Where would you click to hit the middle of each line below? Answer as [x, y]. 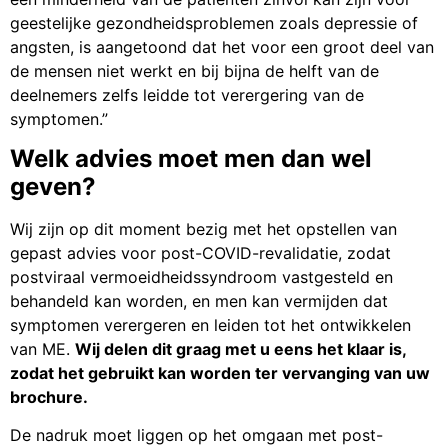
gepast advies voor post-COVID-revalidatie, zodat [200, 253]
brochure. [49, 397]
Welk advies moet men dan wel [191, 159]
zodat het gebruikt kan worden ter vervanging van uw [220, 373]
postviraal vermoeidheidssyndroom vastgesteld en [201, 277]
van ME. [42, 349]
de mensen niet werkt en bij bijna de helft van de [194, 70]
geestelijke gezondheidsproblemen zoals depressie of [214, 22]
